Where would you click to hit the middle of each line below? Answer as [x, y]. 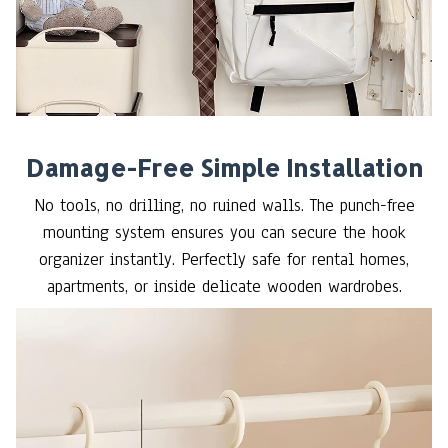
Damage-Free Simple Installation [224, 168]
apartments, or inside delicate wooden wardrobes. [224, 287]
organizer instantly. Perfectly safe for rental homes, [224, 260]
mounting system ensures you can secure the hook [224, 233]
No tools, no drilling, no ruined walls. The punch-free [224, 206]
